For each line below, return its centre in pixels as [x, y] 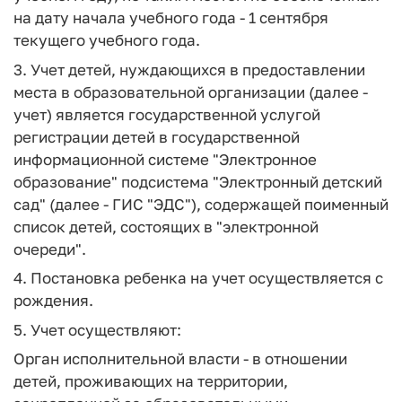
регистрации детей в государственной [157, 136]
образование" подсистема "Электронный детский [198, 181]
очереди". [50, 249]
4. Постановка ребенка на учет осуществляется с [198, 278]
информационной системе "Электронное [165, 159]
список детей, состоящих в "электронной [166, 226]
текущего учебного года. [107, 40]
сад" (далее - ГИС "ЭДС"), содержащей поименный [201, 204]
